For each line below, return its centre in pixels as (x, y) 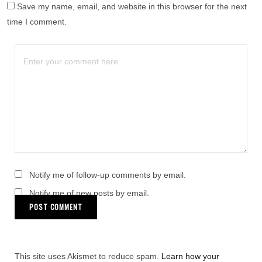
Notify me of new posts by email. (89, 193)
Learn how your (190, 256)
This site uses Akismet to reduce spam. (88, 256)
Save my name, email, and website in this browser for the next (132, 6)
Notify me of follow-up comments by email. (108, 175)
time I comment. (37, 21)
